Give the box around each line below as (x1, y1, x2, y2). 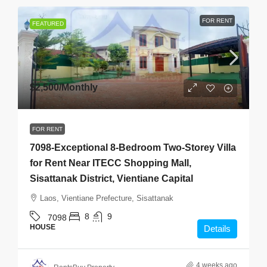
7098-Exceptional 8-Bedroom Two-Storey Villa (30, 142, 236, 153)
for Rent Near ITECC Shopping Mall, (30, 157, 191, 168)
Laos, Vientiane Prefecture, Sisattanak (40, 193, 173, 203)
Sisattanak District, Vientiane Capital (30, 173, 193, 184)
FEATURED (32, 20, 64, 27)
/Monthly (59, 82, 98, 92)
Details (204, 223, 231, 234)
